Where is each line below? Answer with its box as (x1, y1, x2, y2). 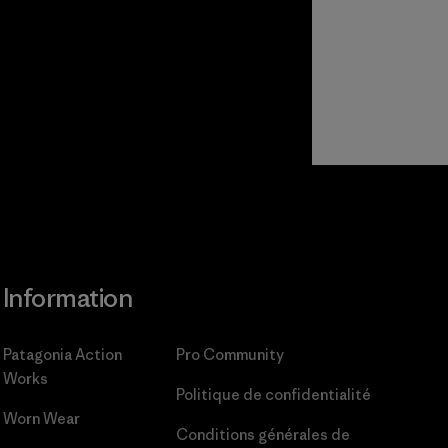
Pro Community (176, 345, 285, 365)
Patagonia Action (2, 345, 122, 365)
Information (2, 282, 133, 315)
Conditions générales (176, 425, 332, 445)
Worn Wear (2, 409, 80, 429)
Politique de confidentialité (176, 385, 372, 405)
